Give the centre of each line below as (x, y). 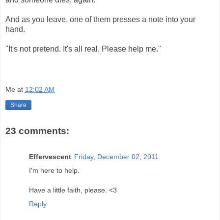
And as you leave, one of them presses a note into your (100, 19)
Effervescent (50, 156)
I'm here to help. (54, 170)
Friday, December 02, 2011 (116, 156)
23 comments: (37, 131)
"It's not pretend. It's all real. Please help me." (83, 49)
